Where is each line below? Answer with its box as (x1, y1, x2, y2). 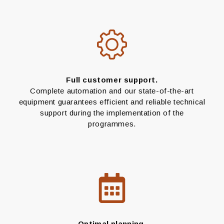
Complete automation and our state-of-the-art (30, 86, 194, 95)
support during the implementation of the (39, 108, 184, 117)
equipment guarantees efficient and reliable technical (18, 97, 205, 106)
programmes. (88, 119, 136, 128)
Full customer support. (66, 75, 158, 84)
